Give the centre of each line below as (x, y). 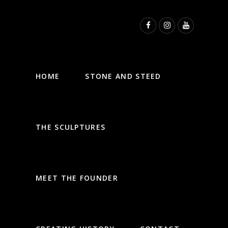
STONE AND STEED (123, 76)
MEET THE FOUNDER (77, 178)
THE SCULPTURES (71, 127)
